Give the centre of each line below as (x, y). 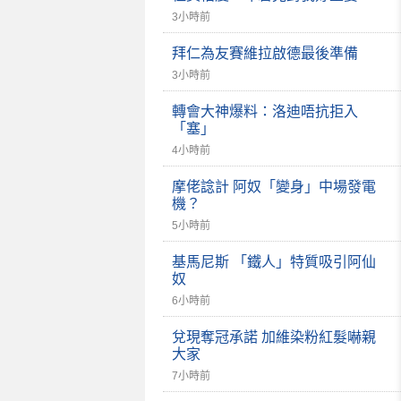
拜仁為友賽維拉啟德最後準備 (265, 53)
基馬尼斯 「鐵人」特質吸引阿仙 (274, 262)
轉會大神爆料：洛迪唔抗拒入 (265, 111)
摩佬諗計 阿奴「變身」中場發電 (274, 187)
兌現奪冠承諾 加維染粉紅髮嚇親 (274, 337)
